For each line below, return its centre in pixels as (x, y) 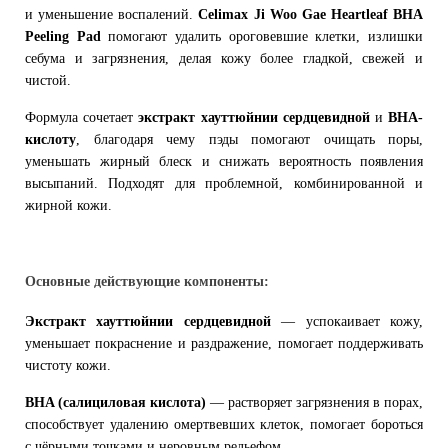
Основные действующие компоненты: (147, 281)
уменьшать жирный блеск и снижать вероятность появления (224, 161)
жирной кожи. (68, 205)
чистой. (48, 80)
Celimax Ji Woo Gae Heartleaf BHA (310, 14)
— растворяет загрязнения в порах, (314, 402)
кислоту (50, 139)
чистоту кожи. (68, 365)
